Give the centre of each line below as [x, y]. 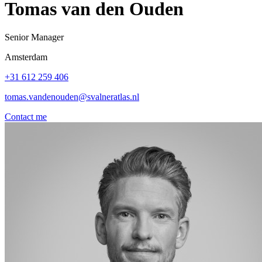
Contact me [26, 117]
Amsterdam [26, 57]
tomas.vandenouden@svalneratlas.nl [72, 97]
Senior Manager [34, 37]
